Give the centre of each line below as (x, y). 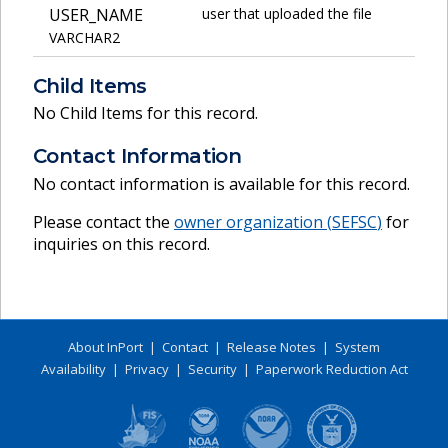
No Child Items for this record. (145, 113)
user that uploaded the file (287, 13)
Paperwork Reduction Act (331, 368)
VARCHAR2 (84, 37)
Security (212, 368)
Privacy (146, 368)
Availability (73, 368)
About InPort (105, 346)
